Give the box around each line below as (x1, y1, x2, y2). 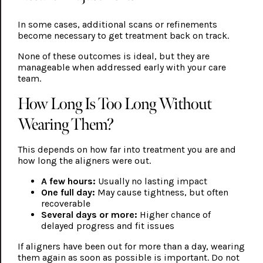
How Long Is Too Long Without (17, 93, 212, 114)
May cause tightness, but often (95, 187, 228, 198)
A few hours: (41, 176, 96, 187)
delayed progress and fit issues (41, 220, 174, 232)
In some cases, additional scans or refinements (17, 19, 217, 31)
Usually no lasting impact (95, 176, 207, 187)
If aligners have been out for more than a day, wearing (17, 241, 245, 252)
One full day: (41, 187, 95, 198)
